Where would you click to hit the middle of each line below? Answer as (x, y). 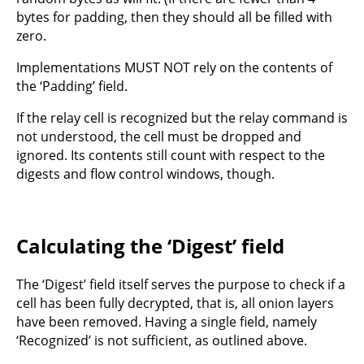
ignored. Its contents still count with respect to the (171, 156)
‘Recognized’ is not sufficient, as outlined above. (162, 340)
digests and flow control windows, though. (145, 174)
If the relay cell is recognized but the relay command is (182, 118)
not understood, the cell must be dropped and (159, 137)
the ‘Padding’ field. (72, 87)
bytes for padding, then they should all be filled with (174, 17)
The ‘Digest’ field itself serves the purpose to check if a (181, 284)
